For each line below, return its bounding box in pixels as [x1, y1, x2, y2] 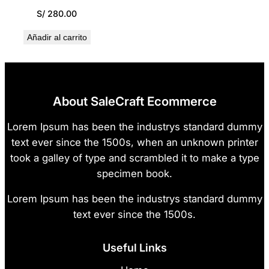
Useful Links [102, 241, 167, 255]
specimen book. [97, 167, 172, 180]
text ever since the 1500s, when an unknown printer [11, 136, 258, 148]
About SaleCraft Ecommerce [52, 93, 217, 109]
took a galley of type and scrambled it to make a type [10, 151, 259, 164]
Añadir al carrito [26, 32, 87, 42]
